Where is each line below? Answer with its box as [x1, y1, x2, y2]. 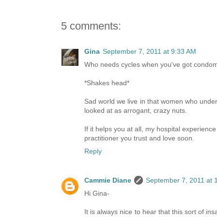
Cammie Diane [84, 176, 131, 185]
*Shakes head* [84, 78, 129, 87]
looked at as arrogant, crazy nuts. [84, 106, 187, 114]
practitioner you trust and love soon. [84, 134, 194, 142]
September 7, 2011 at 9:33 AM [103, 47, 196, 55]
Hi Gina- [84, 189, 109, 198]
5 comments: [61, 19, 121, 32]
